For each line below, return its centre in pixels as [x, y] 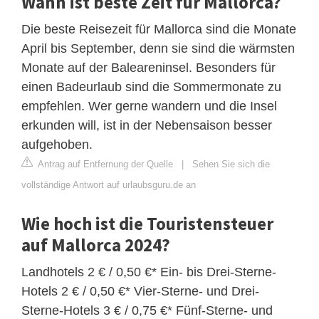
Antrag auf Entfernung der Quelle [104, 164]
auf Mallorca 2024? [96, 245]
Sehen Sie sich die [231, 164]
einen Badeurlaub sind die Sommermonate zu [151, 87]
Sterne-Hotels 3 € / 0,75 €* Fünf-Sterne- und [147, 310]
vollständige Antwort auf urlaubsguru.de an [109, 184]
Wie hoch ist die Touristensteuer [147, 223]
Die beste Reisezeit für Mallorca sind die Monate [159, 29]
